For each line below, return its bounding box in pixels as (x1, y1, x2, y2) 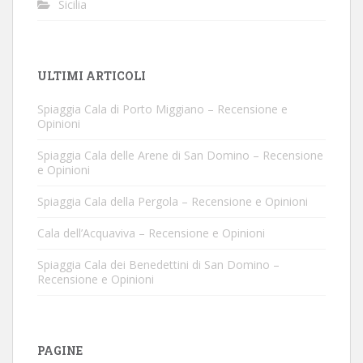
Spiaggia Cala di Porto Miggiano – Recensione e (37, 101, 288, 117)
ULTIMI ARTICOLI (37, 68, 146, 83)
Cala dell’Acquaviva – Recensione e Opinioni (37, 225, 265, 241)
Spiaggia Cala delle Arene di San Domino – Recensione (37, 147, 323, 163)
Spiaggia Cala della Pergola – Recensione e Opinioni (37, 194, 308, 209)
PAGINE (37, 343, 83, 358)
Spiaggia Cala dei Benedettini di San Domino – (37, 257, 280, 272)
